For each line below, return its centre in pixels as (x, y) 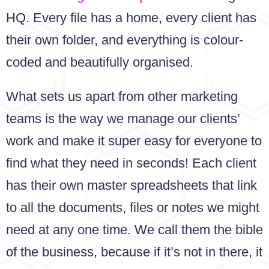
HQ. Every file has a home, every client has (131, 17)
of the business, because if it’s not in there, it (134, 252)
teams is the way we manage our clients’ (123, 119)
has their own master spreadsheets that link (131, 186)
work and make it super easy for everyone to (134, 141)
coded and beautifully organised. (100, 62)
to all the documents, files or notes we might (133, 208)
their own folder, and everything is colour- (125, 40)
